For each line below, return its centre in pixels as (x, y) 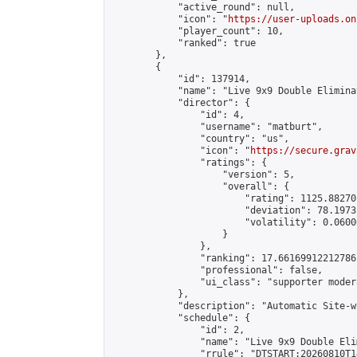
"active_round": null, (203, 7)
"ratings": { (189, 163)
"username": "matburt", (217, 127)
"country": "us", (200, 139)
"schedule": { (180, 318)
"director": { (180, 103)
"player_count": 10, (197, 31)
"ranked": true (183, 43)
